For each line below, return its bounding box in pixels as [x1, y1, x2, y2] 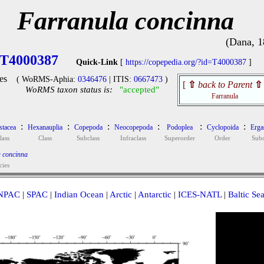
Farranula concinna [17, 6, 234, 35]
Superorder [164, 134, 195, 141]
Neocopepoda [114, 123, 153, 131]
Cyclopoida [206, 123, 239, 131]
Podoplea [166, 123, 193, 131]
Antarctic [137, 190, 171, 199]
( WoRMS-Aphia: [16, 75, 78, 84]
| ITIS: [106, 75, 134, 84]
